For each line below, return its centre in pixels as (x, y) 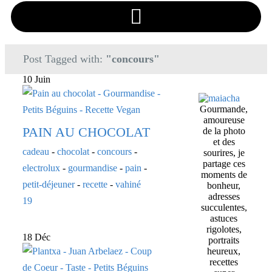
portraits (224, 240)
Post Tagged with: (64, 59)
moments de (224, 175)
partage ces (224, 164)
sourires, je (224, 153)
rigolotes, (224, 229)
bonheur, (224, 186)
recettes (224, 262)
